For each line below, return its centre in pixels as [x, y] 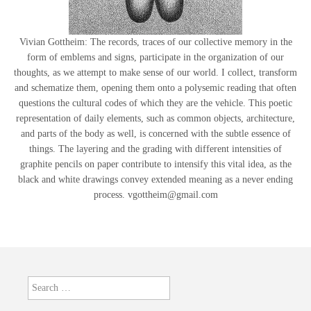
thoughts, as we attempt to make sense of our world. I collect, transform [155, 73]
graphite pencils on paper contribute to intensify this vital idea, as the [155, 164]
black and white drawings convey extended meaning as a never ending [155, 179]
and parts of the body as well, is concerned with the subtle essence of [155, 134]
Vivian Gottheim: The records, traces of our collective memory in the [155, 42]
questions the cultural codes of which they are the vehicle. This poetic [155, 103]
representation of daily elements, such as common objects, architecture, [155, 118]
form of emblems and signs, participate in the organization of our [155, 57]
